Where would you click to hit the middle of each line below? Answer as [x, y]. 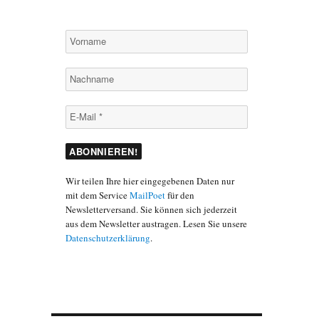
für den [179, 195]
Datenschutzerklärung [108, 238]
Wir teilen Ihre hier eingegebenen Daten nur [150, 181]
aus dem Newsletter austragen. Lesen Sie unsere [156, 224]
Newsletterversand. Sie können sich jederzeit [151, 210]
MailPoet [147, 195]
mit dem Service [97, 195]
